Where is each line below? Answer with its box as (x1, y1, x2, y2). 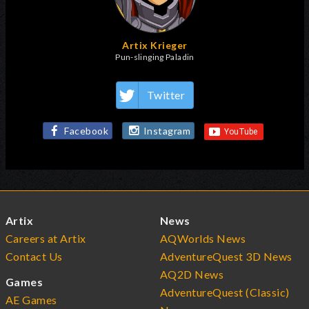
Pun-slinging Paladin (115, 51, 195, 62)
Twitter (146, 88, 186, 101)
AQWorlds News (160, 231, 246, 245)
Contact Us (6, 249, 63, 263)
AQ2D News (160, 267, 224, 281)
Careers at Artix (6, 231, 86, 245)
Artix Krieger (122, 39, 188, 51)
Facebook (64, 125, 109, 137)
